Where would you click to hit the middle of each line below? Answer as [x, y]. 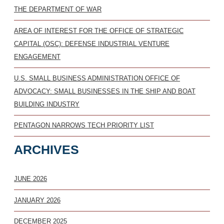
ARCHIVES [46, 150]
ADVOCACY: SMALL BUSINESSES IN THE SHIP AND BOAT [105, 91]
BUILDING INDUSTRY [47, 104]
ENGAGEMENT [37, 57]
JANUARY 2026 [37, 200]
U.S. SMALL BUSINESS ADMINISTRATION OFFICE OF [97, 78]
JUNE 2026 [30, 179]
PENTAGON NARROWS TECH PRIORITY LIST [84, 125]
